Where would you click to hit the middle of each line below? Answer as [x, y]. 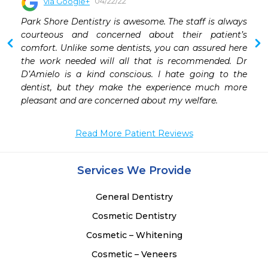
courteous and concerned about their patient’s [134, 35]
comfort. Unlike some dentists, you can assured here [134, 48]
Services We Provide [134, 171]
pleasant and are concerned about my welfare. [119, 101]
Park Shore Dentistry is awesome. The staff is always [134, 22]
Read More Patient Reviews [134, 134]
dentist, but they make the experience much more [134, 88]
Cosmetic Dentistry [134, 216]
